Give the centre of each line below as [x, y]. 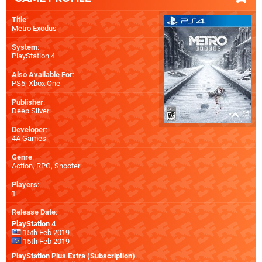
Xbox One [44, 83]
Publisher [27, 102]
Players [25, 184]
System [25, 47]
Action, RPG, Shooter [46, 166]
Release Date [34, 212]
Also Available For [42, 74]
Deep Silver [30, 111]
